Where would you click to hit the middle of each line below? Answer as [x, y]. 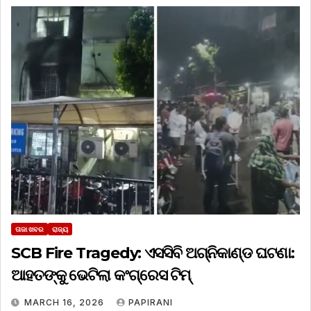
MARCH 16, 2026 [66, 303]
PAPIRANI [151, 303]
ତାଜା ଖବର [30, 229]
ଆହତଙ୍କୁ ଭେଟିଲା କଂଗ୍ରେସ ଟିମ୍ [101, 276]
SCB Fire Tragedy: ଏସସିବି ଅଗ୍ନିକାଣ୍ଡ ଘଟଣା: [153, 253]
